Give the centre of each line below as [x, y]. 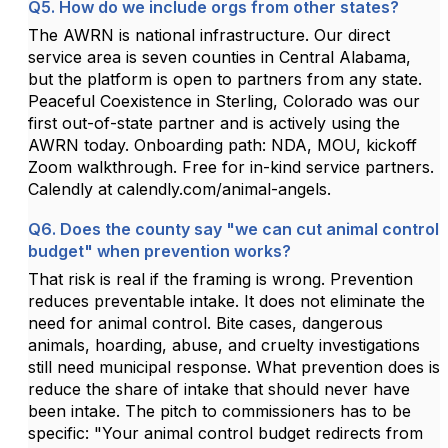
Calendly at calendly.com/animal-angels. [179, 188]
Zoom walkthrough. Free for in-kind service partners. [231, 166]
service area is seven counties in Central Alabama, [219, 56]
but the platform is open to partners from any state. [225, 78]
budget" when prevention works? [159, 251]
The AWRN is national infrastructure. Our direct [209, 34]
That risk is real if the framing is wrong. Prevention [220, 278]
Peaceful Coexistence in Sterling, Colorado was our [224, 100]
